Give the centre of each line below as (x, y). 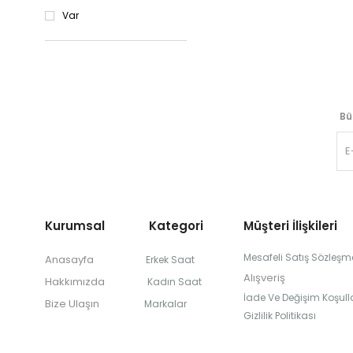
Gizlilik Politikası (280, 316)
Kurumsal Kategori (124, 226)
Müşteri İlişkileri (290, 226)
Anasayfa (69, 260)
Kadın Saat (175, 282)
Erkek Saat (170, 260)
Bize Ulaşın (72, 304)
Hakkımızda (75, 282)
